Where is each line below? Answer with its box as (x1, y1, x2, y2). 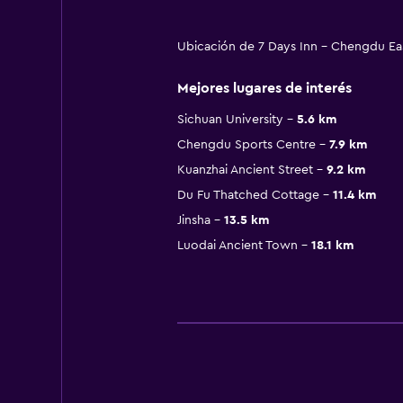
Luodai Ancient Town (176, 239, 298, 253)
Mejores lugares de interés (176, 81, 352, 96)
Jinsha (176, 214, 210, 228)
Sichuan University (176, 113, 283, 127)
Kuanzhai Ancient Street (176, 164, 313, 177)
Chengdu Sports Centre (176, 139, 316, 152)
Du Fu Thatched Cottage (176, 189, 319, 202)
